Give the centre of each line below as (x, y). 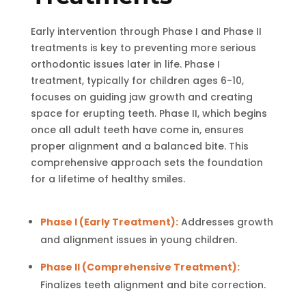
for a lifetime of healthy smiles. (108, 179)
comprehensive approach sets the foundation (147, 162)
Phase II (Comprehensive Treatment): (140, 267)
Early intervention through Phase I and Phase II (146, 31)
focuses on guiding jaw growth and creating (141, 97)
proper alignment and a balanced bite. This (139, 146)
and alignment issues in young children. (138, 239)
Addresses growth (227, 222)
